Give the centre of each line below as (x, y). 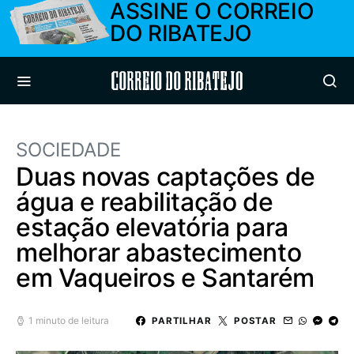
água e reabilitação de (145, 202)
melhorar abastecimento (159, 252)
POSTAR (255, 320)
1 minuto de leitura (69, 320)
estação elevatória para (152, 227)
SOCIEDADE (68, 150)
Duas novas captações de (166, 177)
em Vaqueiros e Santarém (165, 278)
